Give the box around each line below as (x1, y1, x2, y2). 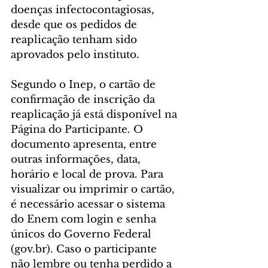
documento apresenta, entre (11, 138, 160, 151)
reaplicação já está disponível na (11, 108, 180, 121)
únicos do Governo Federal (11, 227, 154, 240)
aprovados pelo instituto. (11, 48, 139, 61)
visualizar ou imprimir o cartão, (11, 182, 178, 196)
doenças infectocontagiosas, (11, 3, 157, 16)
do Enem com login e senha (11, 212, 159, 226)
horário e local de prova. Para (11, 167, 166, 181)
